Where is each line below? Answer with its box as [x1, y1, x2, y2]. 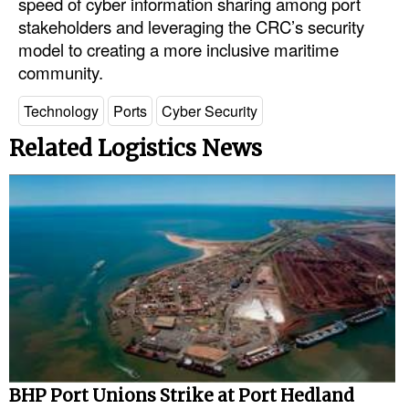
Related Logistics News [9, 134, 262, 163]
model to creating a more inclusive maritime [18, 37, 339, 62]
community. [18, 60, 103, 85]
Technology [24, 100, 99, 121]
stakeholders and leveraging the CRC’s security [18, 15, 364, 39]
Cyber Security [162, 100, 257, 121]
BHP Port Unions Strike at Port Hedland [9, 384, 354, 406]
